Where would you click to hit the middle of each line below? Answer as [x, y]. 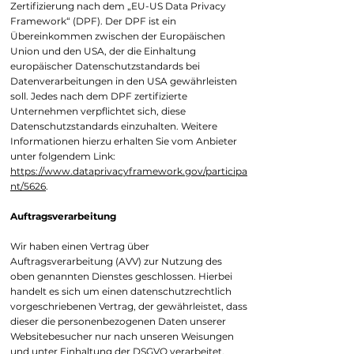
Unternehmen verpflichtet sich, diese [98, 111]
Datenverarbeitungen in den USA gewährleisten [124, 81]
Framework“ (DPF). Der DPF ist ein [93, 21]
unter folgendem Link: [63, 156]
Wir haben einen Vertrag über [80, 246]
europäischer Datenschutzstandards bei [105, 66]
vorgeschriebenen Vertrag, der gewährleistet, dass [129, 306]
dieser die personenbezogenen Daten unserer [118, 321]
